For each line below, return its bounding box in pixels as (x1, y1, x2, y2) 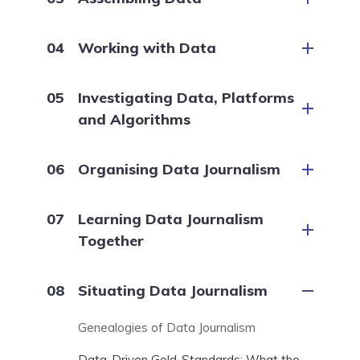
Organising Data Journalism (78, 160, 280, 178)
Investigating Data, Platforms (78, 88, 294, 107)
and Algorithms (78, 110, 190, 129)
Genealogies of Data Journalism (78, 320, 256, 335)
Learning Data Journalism (78, 210, 264, 228)
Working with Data (78, 39, 216, 57)
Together (78, 231, 144, 250)
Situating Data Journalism (78, 281, 268, 300)
